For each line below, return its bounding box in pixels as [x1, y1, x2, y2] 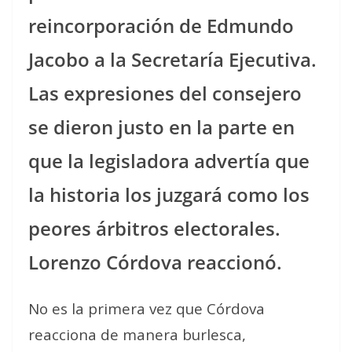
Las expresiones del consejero [28, 80, 302, 106]
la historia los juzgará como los [28, 181, 310, 207]
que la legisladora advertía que [28, 148, 310, 174]
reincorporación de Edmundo [28, 13, 294, 38]
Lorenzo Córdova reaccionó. [28, 249, 282, 275]
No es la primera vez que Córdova [28, 299, 265, 318]
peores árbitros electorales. [28, 215, 280, 241]
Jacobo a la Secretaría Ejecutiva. [28, 46, 317, 72]
